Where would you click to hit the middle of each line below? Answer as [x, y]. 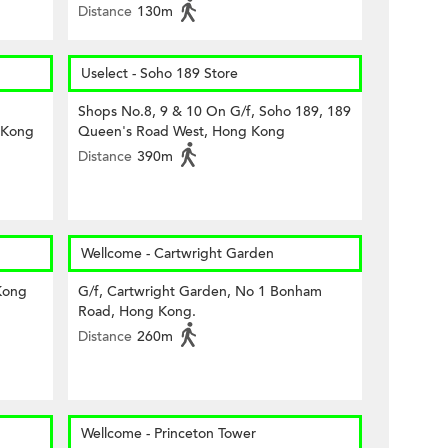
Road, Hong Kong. [137, 311]
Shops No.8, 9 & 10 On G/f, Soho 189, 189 [214, 111]
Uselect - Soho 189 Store [159, 73]
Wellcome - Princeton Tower [168, 433]
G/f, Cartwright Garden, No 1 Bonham [200, 291]
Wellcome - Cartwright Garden [177, 253]
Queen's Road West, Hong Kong [181, 131]
